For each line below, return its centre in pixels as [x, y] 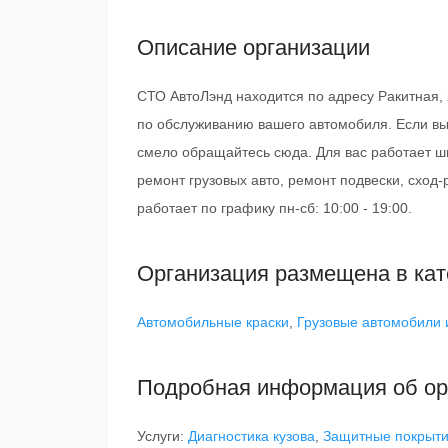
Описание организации [253, 47]
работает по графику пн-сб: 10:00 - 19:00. [274, 208]
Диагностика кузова [251, 436]
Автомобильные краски [213, 322]
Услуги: [162, 436]
